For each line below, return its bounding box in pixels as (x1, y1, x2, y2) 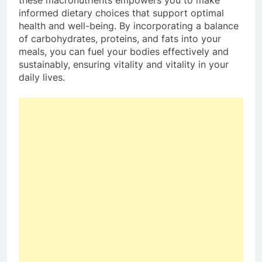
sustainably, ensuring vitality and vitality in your (19, 58, 229, 70)
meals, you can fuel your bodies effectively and (19, 45, 229, 57)
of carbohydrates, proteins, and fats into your (19, 32, 221, 44)
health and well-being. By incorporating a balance (19, 19, 239, 32)
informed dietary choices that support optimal (19, 6, 224, 19)
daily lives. (19, 71, 65, 83)
